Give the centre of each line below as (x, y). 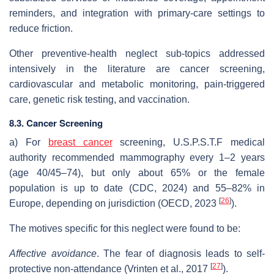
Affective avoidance (53, 253)
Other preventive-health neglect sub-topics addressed (137, 53)
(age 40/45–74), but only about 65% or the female (137, 172)
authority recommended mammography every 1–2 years (137, 157)
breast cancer (80, 142)
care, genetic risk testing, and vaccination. (99, 99)
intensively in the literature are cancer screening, (137, 68)
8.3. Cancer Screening (56, 123)
